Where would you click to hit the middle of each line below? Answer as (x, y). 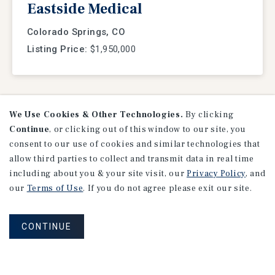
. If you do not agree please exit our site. (168, 188)
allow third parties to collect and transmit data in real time (132, 159)
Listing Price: (57, 49)
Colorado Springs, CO (76, 32)
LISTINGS (151, 114)
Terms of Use (55, 188)
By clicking (208, 115)
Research (137, 238)
